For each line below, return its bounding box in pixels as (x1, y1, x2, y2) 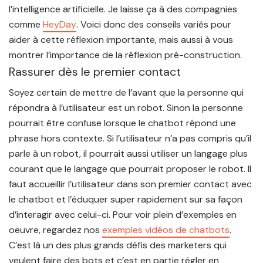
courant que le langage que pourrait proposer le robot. (9, 163, 248, 175)
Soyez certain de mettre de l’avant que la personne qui (9, 86, 244, 99)
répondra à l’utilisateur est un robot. (9, 102, 164, 114)
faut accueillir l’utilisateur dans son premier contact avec (9, 178, 252, 190)
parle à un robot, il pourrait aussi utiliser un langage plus (9, 147, 248, 160)
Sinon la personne (164, 102, 243, 114)
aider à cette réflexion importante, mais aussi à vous (9, 33, 233, 46)
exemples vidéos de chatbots (102, 224, 230, 236)
